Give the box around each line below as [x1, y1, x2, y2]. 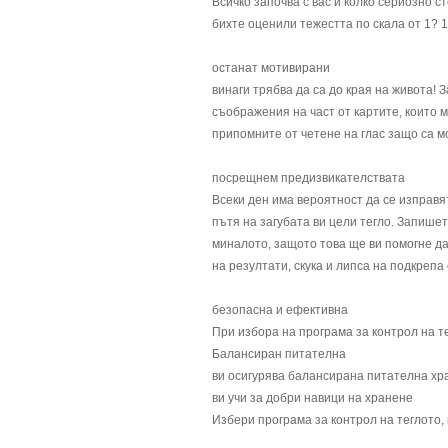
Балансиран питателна [212, 347, 346, 361]
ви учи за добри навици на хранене [212, 391, 413, 405]
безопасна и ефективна [212, 303, 348, 317]
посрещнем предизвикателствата [212, 171, 405, 185]
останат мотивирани [212, 61, 330, 75]
